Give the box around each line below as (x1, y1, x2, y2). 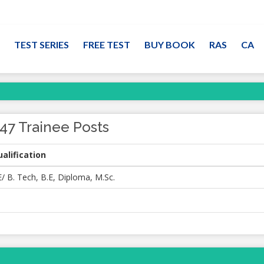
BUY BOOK (144, 39, 195, 50)
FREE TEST (83, 39, 130, 50)
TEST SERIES (14, 39, 69, 50)
